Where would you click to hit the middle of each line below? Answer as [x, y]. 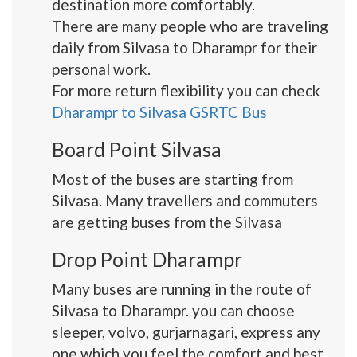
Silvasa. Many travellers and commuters [185, 200]
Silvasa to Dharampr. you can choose [173, 310]
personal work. [101, 69]
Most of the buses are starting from [173, 179]
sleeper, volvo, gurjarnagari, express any [186, 332]
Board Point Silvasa [137, 149]
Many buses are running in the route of [182, 289]
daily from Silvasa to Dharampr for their [184, 47]
